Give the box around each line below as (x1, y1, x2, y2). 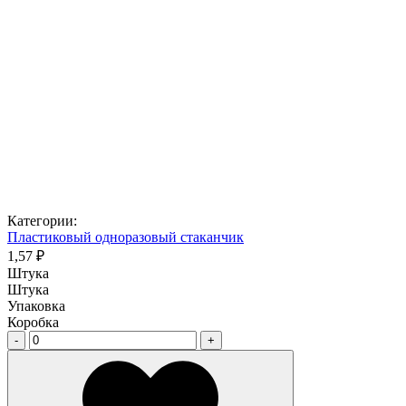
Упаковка (7, 297, 65, 314)
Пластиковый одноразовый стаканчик (7, 228, 244, 245)
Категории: (7, 212, 77, 228)
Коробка (7, 314, 59, 330)
